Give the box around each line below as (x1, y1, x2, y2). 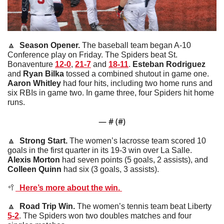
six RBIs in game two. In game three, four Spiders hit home (7, 88, 214, 97)
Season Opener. (15, 40, 82, 49)
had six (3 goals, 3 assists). (61, 164, 161, 173)
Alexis (7, 155, 31, 164)
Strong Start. (15, 136, 69, 145)
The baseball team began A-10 (82, 40, 191, 49)
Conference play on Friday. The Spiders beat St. (7, 50, 177, 59)
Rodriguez (166, 59, 205, 68)
